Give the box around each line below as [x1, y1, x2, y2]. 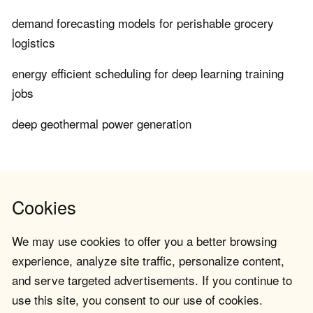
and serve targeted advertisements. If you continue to [12, 271, 292, 289]
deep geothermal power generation [12, 115, 191, 133]
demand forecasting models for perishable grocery [12, 14, 274, 32]
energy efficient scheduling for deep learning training [12, 64, 284, 82]
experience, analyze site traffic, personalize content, [12, 252, 284, 270]
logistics [12, 34, 55, 52]
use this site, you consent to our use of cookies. [12, 291, 263, 309]
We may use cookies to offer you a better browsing [12, 232, 277, 250]
